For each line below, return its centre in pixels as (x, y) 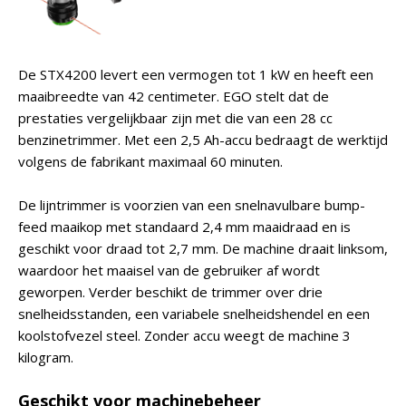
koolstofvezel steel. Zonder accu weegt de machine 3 (184, 335)
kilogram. (46, 357)
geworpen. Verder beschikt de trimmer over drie (170, 292)
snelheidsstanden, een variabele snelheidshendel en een (194, 314)
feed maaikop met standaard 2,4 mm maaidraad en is (184, 227)
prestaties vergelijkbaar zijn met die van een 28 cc (175, 118)
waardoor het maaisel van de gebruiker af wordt (169, 270)
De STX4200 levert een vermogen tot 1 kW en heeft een (196, 74)
